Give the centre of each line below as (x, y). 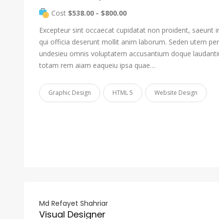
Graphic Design (70, 93)
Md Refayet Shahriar (74, 203)
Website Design (176, 93)
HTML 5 (123, 93)
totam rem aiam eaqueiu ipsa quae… (97, 65)
